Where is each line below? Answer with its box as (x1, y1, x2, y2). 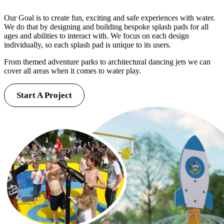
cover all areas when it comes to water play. (4, 66, 141, 75)
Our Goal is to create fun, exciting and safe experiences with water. (4, 13, 215, 22)
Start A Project (16, 90, 72, 100)
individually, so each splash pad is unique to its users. (4, 40, 171, 49)
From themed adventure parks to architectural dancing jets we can (4, 57, 210, 66)
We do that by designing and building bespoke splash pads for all (4, 22, 208, 31)
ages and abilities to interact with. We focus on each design (4, 31, 189, 40)
